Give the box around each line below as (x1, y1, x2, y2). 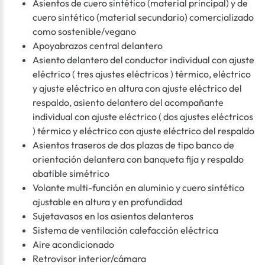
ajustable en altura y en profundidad (33, 196, 182, 208)
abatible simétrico (33, 167, 109, 180)
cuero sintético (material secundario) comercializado (33, 11, 254, 24)
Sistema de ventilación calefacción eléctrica (33, 224, 218, 237)
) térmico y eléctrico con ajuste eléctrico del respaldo (33, 125, 254, 137)
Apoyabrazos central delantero (33, 40, 163, 52)
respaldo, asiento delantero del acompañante (33, 96, 224, 109)
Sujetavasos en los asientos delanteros (33, 210, 193, 222)
